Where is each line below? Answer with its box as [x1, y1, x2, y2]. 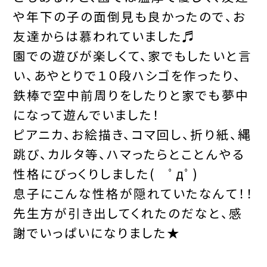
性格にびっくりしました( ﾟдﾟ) [13, 164, 198, 182]
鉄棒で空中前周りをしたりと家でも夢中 [13, 85, 249, 104]
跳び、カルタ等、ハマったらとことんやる [13, 144, 245, 163]
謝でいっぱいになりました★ [13, 223, 181, 241]
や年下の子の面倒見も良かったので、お [13, 7, 246, 25]
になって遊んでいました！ [13, 105, 161, 123]
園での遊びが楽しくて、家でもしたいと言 [13, 46, 252, 64]
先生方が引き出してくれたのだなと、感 [13, 203, 243, 222]
